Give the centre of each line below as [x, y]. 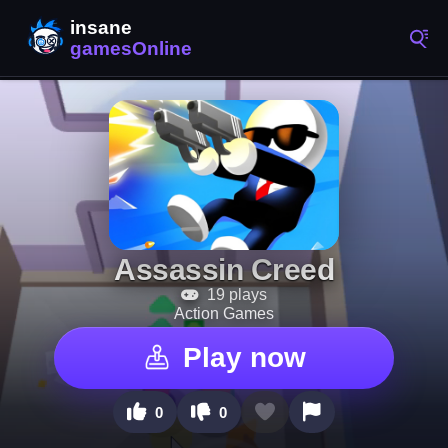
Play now [244, 357]
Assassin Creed [224, 269]
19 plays [235, 294]
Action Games [224, 313]
